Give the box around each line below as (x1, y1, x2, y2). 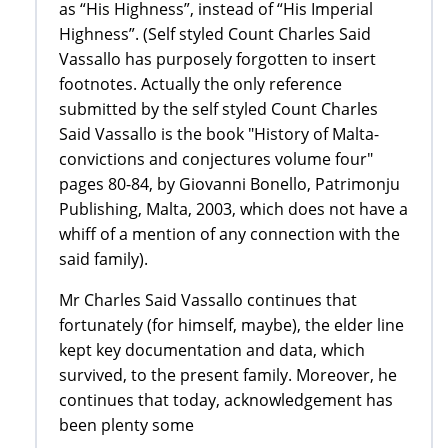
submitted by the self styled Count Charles (59, 98, 378, 121)
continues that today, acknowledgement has (59, 389, 393, 412)
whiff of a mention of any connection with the (59, 223, 400, 246)
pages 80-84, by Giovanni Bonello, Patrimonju (59, 173, 400, 196)
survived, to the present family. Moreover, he (59, 364, 397, 387)
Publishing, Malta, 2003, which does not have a (59, 198, 408, 221)
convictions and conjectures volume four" (59, 148, 373, 171)
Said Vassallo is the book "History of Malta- (59, 123, 379, 146)
